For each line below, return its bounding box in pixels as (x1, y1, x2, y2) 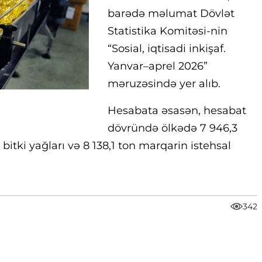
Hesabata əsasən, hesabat (108, 104, 246, 117)
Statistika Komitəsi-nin (108, 25, 227, 37)
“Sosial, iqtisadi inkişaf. (108, 42, 226, 55)
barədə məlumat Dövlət (108, 7, 235, 20)
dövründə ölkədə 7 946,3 (108, 122, 237, 135)
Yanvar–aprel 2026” (108, 60, 208, 73)
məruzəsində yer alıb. (108, 77, 220, 90)
